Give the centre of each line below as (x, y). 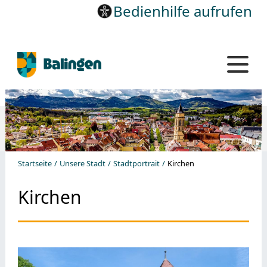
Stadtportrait (136, 163)
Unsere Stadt (82, 163)
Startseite (35, 163)
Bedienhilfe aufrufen (183, 11)
